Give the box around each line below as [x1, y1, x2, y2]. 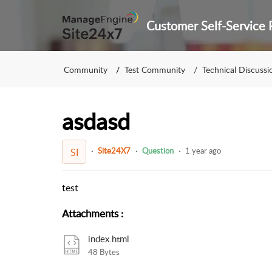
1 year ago [185, 145, 221, 157]
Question [142, 145, 174, 157]
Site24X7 [98, 145, 131, 157]
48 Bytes [88, 246, 120, 257]
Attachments [62, 206, 118, 220]
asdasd [62, 105, 130, 137]
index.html [88, 232, 130, 245]
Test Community [124, 63, 185, 75]
